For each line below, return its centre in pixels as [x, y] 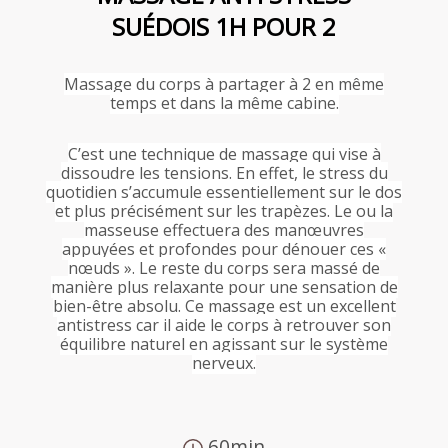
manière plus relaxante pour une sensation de [224, 287]
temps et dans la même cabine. [224, 103]
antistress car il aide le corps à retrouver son [224, 325]
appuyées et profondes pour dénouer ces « [224, 249]
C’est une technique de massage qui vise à [224, 154]
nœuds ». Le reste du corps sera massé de [224, 268]
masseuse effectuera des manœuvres [224, 230]
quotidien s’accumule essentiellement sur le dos [224, 192]
